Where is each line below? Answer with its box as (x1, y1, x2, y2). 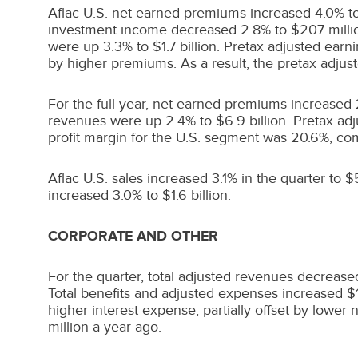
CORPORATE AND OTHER (48, 228, 218, 244)
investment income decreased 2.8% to (48, 22, 291, 38)
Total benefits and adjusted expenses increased (48, 285, 347, 301)
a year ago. (89, 319, 161, 335)
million (48, 319, 89, 335)
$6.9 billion (216, 113, 286, 129)
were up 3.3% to (48, 38, 153, 54)
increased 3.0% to (48, 187, 162, 203)
